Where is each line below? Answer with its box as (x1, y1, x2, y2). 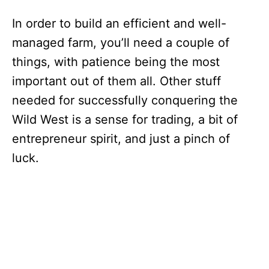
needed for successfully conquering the (12, 93, 238, 107)
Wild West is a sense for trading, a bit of (12, 112, 238, 127)
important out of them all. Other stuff (12, 74, 221, 88)
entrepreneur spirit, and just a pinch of (12, 131, 230, 146)
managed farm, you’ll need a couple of (12, 35, 229, 50)
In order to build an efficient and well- (12, 16, 226, 31)
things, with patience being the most (12, 55, 220, 69)
